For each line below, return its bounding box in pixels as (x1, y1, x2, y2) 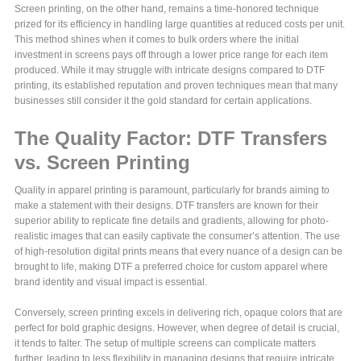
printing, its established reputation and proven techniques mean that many (15, 80, 338, 92)
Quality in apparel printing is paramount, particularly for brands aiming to (15, 185, 330, 197)
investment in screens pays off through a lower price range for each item (15, 49, 329, 61)
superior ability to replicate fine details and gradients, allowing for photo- (15, 215, 330, 227)
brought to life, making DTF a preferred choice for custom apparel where (15, 261, 329, 273)
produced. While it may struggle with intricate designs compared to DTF (15, 64, 326, 77)
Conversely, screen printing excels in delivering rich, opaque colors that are (15, 307, 343, 319)
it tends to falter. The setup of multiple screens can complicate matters (15, 338, 317, 350)
